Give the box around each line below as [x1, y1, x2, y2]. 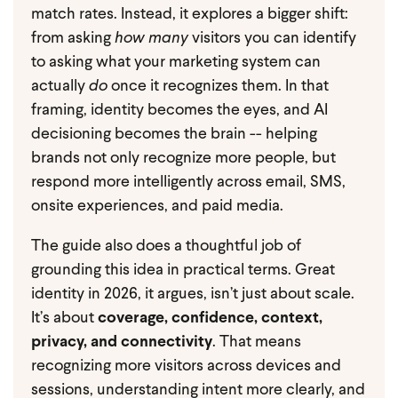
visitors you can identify [188, 30, 356, 47]
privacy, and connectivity [31, 334, 212, 351]
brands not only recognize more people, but [31, 150, 336, 167]
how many [115, 30, 188, 47]
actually [31, 78, 89, 95]
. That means [212, 334, 301, 351]
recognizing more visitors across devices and [31, 358, 341, 375]
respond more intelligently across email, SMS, [31, 174, 346, 191]
